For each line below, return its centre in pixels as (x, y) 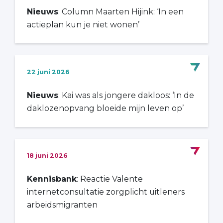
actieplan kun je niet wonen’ (83, 24)
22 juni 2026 (48, 72)
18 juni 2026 (47, 155)
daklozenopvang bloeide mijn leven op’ (105, 108)
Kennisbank (52, 179)
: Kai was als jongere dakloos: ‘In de (126, 95)
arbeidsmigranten (62, 205)
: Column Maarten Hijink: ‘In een (121, 11)
